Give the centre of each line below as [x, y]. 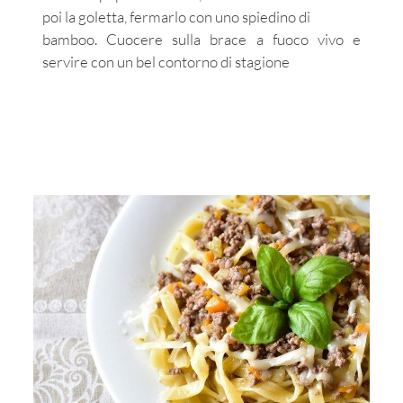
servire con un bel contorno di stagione [166, 61]
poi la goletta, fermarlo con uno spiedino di [176, 16]
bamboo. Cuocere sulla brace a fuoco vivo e [201, 39]
